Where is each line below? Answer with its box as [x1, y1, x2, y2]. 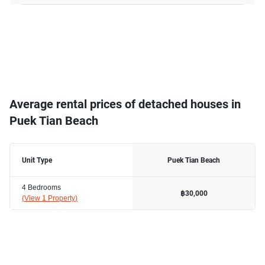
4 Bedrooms [22, 182, 61, 192]
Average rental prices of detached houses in [9, 97, 241, 111]
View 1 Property [24, 193, 75, 202]
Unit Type [22, 156, 52, 164]
